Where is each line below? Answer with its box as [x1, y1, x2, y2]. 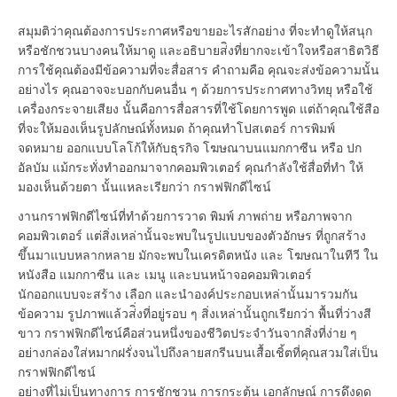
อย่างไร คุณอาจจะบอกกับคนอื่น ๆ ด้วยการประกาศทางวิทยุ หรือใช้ [18, 82, 373, 97]
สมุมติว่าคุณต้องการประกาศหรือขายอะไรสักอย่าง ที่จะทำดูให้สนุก [18, 23, 372, 38]
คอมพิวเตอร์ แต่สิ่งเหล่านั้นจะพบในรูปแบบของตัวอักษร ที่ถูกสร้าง [18, 228, 366, 243]
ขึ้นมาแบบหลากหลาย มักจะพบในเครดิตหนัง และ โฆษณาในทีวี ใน [18, 247, 378, 262]
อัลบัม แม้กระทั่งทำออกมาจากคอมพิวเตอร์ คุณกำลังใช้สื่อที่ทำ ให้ [18, 160, 363, 175]
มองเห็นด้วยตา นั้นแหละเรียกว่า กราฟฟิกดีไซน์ [18, 179, 271, 194]
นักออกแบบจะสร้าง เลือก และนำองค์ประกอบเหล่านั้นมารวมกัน [18, 286, 358, 301]
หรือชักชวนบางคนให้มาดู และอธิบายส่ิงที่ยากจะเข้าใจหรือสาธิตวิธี [18, 43, 379, 58]
